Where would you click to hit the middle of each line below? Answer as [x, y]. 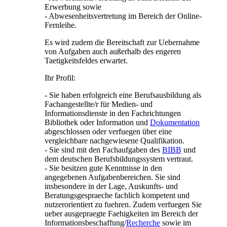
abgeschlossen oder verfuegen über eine [108, 131]
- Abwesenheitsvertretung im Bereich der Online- [123, 16]
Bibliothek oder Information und [97, 122]
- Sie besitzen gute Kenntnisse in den [103, 168]
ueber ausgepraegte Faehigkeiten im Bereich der [121, 213]
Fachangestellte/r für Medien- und [99, 104]
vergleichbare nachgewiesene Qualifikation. [115, 140]
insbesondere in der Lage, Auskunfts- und [111, 186]
